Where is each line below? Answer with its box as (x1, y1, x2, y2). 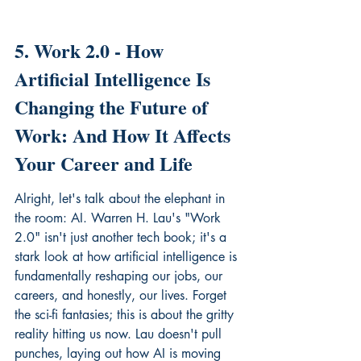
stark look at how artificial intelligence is (15, 247, 241, 265)
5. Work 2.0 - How (15, 35, 168, 64)
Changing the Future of (15, 92, 213, 121)
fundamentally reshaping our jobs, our (15, 267, 226, 284)
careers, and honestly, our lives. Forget (15, 286, 230, 304)
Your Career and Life (15, 148, 193, 177)
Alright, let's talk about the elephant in (15, 189, 229, 207)
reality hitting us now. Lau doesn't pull (15, 325, 226, 342)
